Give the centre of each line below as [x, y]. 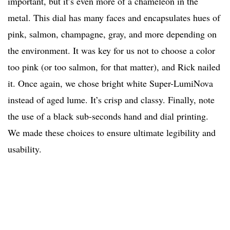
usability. [25, 149]
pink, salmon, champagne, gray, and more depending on [112, 34]
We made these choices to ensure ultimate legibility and [112, 133]
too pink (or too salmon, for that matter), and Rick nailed [114, 67]
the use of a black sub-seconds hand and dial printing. [108, 116]
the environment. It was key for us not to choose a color [111, 51]
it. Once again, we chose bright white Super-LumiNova [110, 83]
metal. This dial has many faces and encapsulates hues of [114, 18]
